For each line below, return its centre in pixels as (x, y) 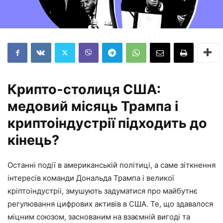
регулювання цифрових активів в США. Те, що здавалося (110, 204)
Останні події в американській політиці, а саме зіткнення (111, 165)
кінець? (33, 140)
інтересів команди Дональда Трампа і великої (91, 178)
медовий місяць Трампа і (93, 106)
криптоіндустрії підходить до (107, 123)
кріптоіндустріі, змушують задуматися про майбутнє (103, 191)
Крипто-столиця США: (84, 89)
